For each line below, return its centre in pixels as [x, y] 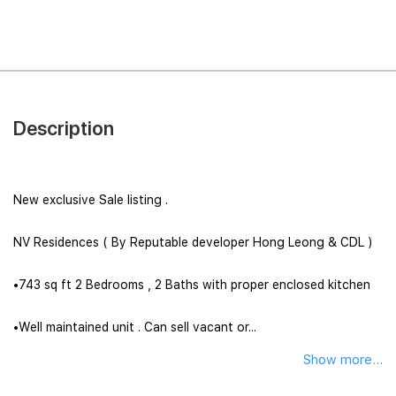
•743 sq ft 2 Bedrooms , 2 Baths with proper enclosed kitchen [192, 285]
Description [64, 128]
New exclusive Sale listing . [91, 200]
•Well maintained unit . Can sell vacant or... [135, 327]
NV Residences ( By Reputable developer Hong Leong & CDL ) [193, 242]
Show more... [343, 360]
